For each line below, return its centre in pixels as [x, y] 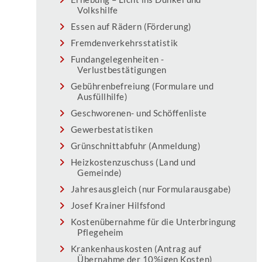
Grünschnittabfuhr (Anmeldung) [136, 146]
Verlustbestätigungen [122, 70]
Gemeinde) [100, 173]
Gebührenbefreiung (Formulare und [142, 86]
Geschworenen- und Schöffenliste [139, 113]
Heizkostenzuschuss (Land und [133, 162]
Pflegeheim [100, 232]
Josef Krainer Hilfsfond [118, 206]
